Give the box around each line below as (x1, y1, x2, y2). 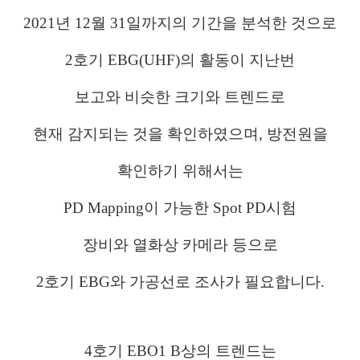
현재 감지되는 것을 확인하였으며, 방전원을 (32, 125, 328, 143)
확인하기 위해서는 (117, 162, 243, 180)
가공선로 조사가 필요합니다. (129, 273, 325, 291)
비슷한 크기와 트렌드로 (125, 88, 285, 106)
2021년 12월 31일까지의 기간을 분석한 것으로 (23, 14, 337, 32)
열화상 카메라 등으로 (132, 236, 278, 254)
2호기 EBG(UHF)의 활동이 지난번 (65, 51, 295, 69)
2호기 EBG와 (35, 273, 129, 291)
